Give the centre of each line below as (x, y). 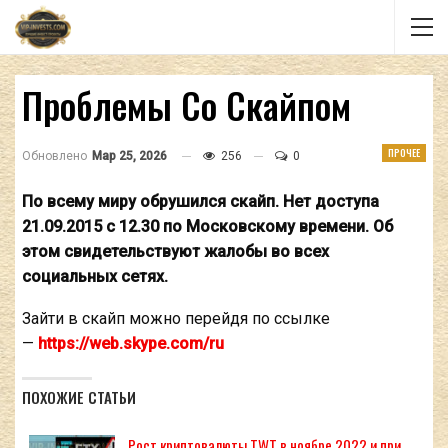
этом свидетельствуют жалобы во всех (175, 251)
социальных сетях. (95, 276)
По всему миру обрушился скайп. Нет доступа (200, 201)
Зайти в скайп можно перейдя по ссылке (176, 318)
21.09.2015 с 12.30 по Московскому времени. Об (207, 226)
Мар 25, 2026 (129, 156)
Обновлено (56, 156)
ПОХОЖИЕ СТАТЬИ (79, 397)
